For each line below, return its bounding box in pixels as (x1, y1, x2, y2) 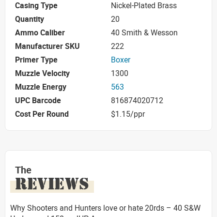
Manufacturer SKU (15, 41, 80, 52)
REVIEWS (15, 173, 89, 194)
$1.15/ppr (111, 108, 145, 120)
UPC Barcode (15, 95, 61, 106)
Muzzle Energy (15, 81, 66, 93)
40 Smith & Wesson (111, 27, 178, 38)
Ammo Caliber (15, 27, 65, 38)
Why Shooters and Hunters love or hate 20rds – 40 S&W (10, 202, 201, 213)
